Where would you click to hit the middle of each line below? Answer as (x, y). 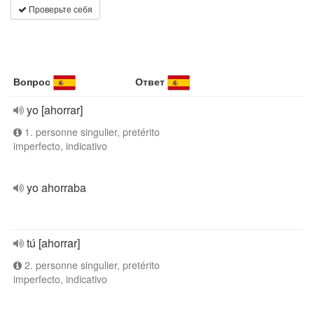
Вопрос (32, 81)
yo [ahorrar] (55, 110)
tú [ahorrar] (53, 243)
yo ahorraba (56, 187)
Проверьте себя (60, 9)
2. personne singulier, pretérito (91, 265)
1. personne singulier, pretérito (91, 132)
